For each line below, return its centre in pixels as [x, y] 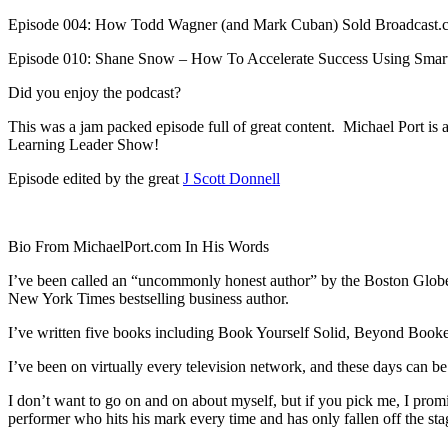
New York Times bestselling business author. [148, 298]
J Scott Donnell [231, 178]
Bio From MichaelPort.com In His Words [138, 246]
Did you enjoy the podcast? [94, 92]
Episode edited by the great [95, 178]
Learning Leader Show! [83, 144]
